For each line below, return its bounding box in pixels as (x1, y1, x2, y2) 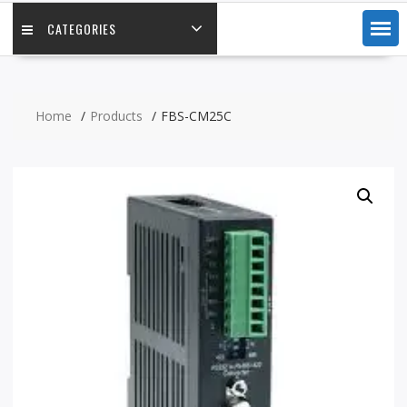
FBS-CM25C (160, 106, 232, 124)
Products (89, 106, 143, 124)
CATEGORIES (46, 18, 116, 38)
